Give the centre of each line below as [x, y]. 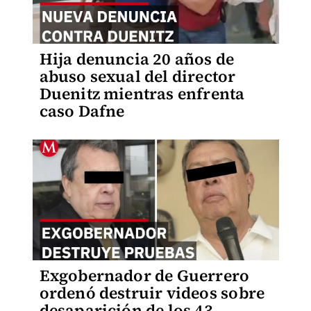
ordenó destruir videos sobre [152, 293]
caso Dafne [82, 111]
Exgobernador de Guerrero [144, 276]
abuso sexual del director [137, 76]
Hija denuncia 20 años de [137, 59]
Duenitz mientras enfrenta [142, 94]
